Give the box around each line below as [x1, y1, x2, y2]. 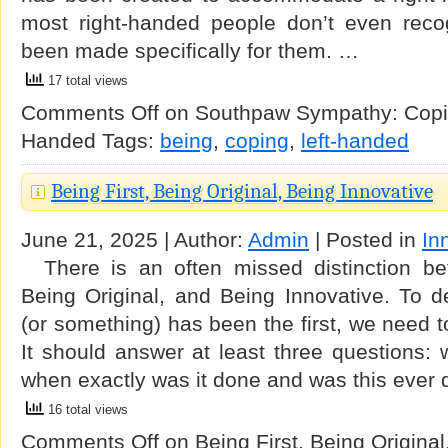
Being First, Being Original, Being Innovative [51, 179, 433, 203]
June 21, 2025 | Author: [21, 228, 248, 251]
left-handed [301, 129, 409, 152]
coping [225, 129, 289, 152]
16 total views [44, 402, 128, 418]
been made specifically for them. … [21, 39, 359, 62]
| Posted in [309, 228, 422, 251]
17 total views [44, 73, 128, 89]
